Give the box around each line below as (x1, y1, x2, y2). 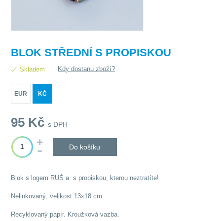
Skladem (20, 66, 45, 74)
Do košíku (69, 143, 101, 151)
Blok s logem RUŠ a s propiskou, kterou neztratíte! (11, 174, 161, 182)
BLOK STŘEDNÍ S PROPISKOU (11, 46, 172, 59)
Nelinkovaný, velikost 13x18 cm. (11, 192, 107, 200)
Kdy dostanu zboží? (58, 65, 115, 73)
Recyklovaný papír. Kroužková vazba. (11, 211, 120, 219)
